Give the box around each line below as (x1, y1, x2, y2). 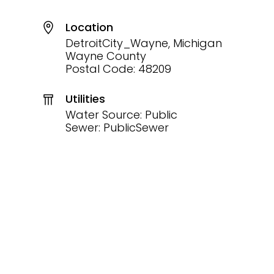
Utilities (65, 91, 105, 106)
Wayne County (65, 48, 146, 64)
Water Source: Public (65, 107, 177, 122)
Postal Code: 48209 (65, 61, 171, 76)
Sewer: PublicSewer (65, 120, 169, 135)
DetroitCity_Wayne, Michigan (65, 35, 222, 51)
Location (65, 19, 113, 35)
